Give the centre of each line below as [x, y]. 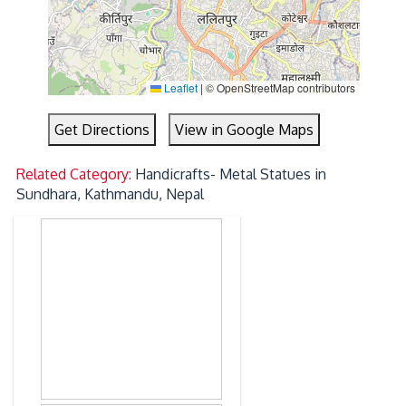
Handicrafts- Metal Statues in [231, 174]
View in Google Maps [245, 130]
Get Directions [102, 130]
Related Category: [76, 174]
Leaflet [179, 88]
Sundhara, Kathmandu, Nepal [111, 194]
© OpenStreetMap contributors [279, 88]
